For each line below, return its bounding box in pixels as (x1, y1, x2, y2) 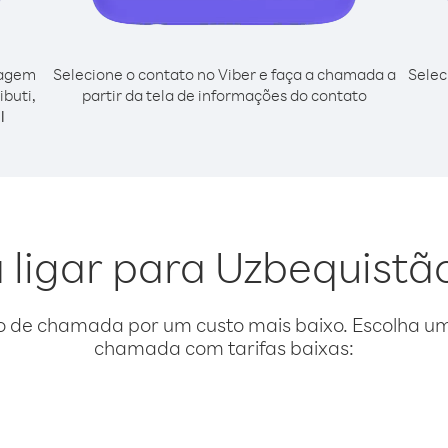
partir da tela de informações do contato (81, 85, 367, 105)
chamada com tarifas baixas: (94, 335, 354, 360)
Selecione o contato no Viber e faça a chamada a (52, 64, 396, 84)
